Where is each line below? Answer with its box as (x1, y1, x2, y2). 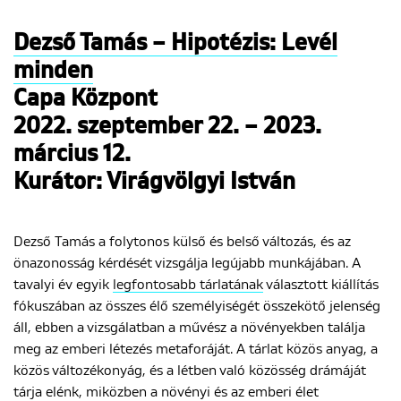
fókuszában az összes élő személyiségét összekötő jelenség (13, 299, 380, 313)
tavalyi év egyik (13, 277, 113, 292)
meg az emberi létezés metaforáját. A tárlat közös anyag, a (13, 342, 378, 356)
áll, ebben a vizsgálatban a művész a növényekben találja (13, 320, 365, 335)
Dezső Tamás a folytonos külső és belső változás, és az (13, 235, 351, 249)
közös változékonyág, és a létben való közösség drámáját (13, 363, 366, 378)
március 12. (13, 143, 131, 166)
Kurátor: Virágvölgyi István (13, 171, 295, 194)
